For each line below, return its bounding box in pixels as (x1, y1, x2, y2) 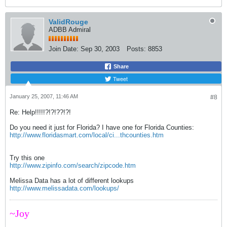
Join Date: (49, 45, 79, 53)
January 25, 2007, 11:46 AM (10, 93, 78, 99)
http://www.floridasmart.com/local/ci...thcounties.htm (10, 131, 164, 139)
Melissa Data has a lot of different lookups (10, 177, 134, 184)
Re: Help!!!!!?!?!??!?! (10, 108, 71, 116)
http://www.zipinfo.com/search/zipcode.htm (10, 162, 136, 169)
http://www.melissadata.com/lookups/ (10, 184, 119, 192)
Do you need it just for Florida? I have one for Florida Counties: (10, 124, 194, 131)
